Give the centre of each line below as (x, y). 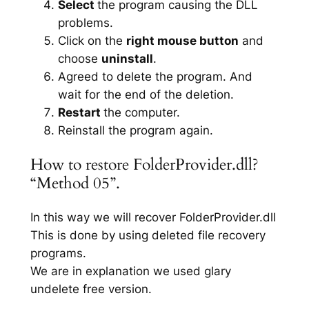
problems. (85, 22)
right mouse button (182, 40)
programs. (58, 253)
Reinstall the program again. (135, 130)
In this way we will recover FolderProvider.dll (153, 218)
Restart (80, 112)
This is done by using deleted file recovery (148, 236)
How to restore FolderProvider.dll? (144, 164)
